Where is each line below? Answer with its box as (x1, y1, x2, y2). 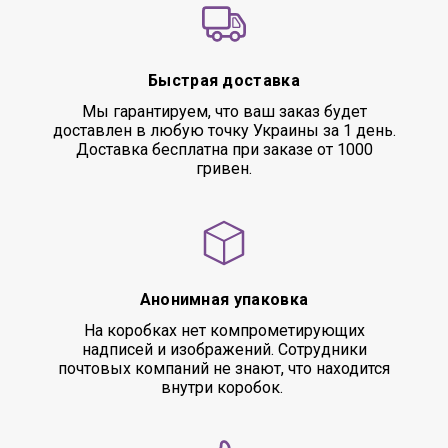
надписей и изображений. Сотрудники (81, 340, 367, 359)
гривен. (196, 159, 252, 178)
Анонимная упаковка (139, 290, 309, 309)
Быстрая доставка (147, 71, 301, 90)
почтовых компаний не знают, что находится (58, 359, 390, 378)
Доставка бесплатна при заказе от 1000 (75, 140, 373, 159)
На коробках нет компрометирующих (83, 321, 365, 340)
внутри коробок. (161, 378, 287, 397)
